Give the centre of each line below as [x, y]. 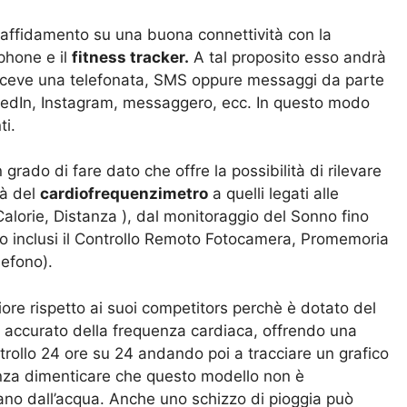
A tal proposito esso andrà [288, 57]
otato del [343, 308]
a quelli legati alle [273, 194]
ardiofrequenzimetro [129, 194]
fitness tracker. [130, 57]
